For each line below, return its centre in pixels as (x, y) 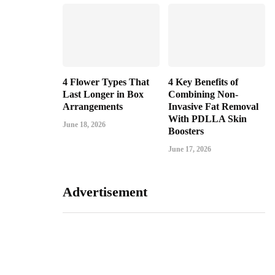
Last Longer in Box (103, 94)
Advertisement (105, 192)
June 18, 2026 (84, 124)
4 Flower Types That (106, 82)
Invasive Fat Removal (213, 106)
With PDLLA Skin (207, 118)
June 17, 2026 (190, 149)
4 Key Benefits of (203, 82)
